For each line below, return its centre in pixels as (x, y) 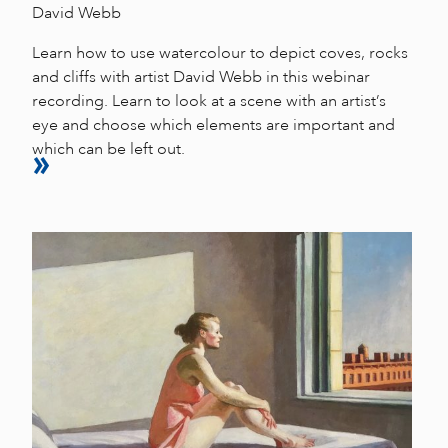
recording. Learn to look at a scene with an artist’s (209, 100)
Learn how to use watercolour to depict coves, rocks (220, 52)
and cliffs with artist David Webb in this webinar (201, 76)
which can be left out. (108, 148)
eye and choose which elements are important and (213, 124)
